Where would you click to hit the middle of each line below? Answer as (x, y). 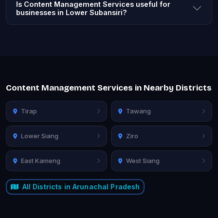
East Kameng (41, 160)
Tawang (138, 111)
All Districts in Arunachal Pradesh (81, 187)
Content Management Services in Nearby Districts (109, 88)
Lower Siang (40, 136)
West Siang (143, 160)
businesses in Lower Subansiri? (72, 12)
